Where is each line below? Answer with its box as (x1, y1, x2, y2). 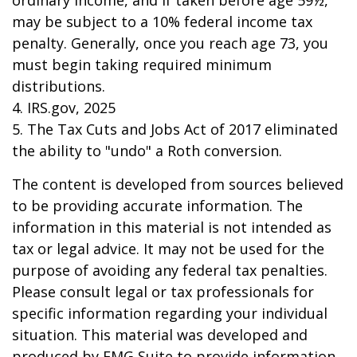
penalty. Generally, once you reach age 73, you (12, 33, 328, 53)
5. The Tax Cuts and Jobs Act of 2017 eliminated (12, 120, 338, 139)
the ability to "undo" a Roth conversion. (12, 141, 282, 160)
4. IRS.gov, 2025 (12, 98, 116, 117)
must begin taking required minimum (12, 55, 272, 74)
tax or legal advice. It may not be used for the (12, 239, 324, 258)
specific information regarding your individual (12, 304, 328, 323)
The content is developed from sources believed (12, 175, 343, 194)
